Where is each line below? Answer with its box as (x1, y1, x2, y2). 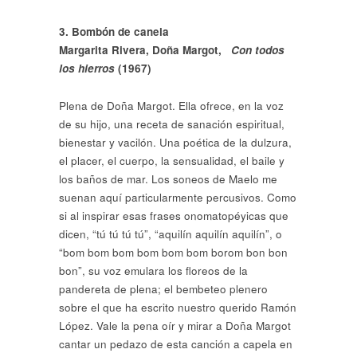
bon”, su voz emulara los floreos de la (59, 262, 248, 278)
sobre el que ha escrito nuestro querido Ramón (59, 299, 296, 315)
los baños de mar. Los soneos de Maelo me (59, 171, 277, 186)
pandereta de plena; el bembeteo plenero (59, 280, 268, 296)
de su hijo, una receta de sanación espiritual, (59, 116, 284, 131)
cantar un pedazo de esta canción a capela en (59, 335, 292, 351)
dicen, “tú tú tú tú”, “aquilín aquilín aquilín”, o (59, 226, 282, 241)
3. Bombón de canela (59, 23, 169, 39)
